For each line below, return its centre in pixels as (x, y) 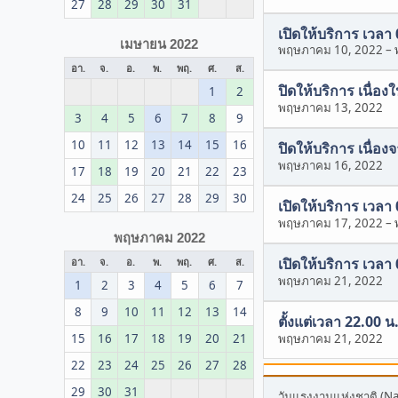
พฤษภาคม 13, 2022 (330, 108)
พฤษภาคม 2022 (159, 238)
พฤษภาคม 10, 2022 (330, 50)
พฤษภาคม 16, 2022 (330, 166)
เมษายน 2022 (159, 44)
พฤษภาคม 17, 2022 (330, 223)
